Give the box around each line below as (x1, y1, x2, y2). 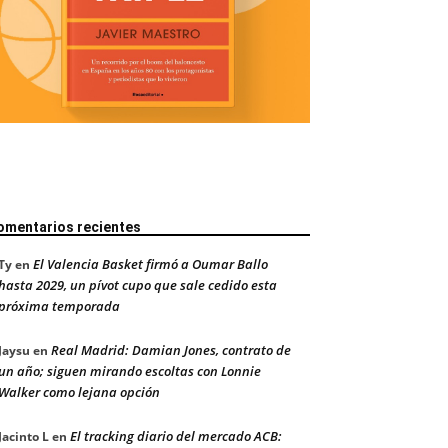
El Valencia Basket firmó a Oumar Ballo (33, 255, 268, 274)
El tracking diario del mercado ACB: (70, 427, 282, 446)
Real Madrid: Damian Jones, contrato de (51, 341, 291, 360)
